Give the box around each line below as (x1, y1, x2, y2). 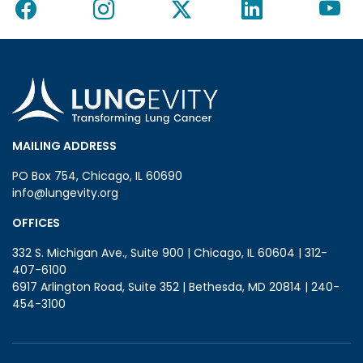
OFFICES (12, 214, 60, 231)
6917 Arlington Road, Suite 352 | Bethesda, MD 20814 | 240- (12, 278, 340, 295)
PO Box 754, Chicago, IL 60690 (12, 167, 182, 184)
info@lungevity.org (12, 184, 118, 201)
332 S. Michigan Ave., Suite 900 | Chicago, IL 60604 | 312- (12, 244, 327, 261)
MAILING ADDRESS (12, 137, 117, 154)
